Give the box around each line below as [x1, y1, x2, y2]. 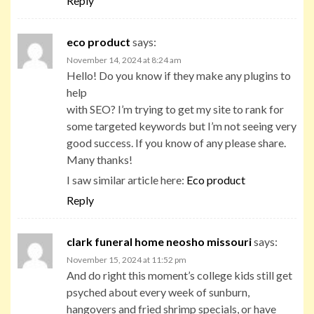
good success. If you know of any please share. [67, 135, 286, 149]
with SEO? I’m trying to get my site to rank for [67, 102, 284, 116]
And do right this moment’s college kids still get [67, 268, 292, 282]
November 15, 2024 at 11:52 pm [67, 254, 186, 265]
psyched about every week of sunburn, [67, 285, 250, 299]
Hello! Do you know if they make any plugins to [67, 68, 291, 82]
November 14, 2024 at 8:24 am [67, 54, 182, 65]
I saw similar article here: [67, 172, 186, 186]
